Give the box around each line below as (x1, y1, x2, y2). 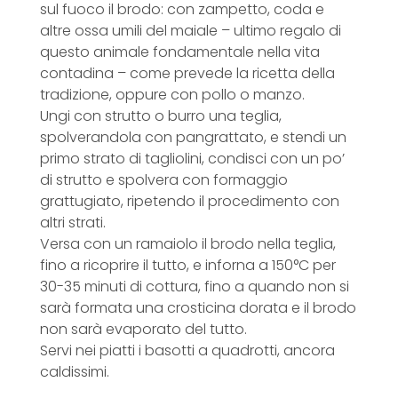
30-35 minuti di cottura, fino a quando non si (39, 275, 349, 297)
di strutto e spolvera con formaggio (39, 169, 288, 190)
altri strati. (39, 211, 106, 233)
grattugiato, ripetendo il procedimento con (39, 190, 339, 211)
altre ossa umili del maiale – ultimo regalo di (39, 20, 341, 41)
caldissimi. (39, 361, 109, 382)
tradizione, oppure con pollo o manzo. (39, 84, 305, 105)
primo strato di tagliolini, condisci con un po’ (39, 147, 345, 169)
